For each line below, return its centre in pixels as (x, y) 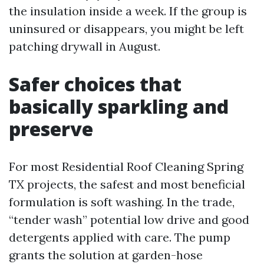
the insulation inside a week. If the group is (128, 11)
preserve (51, 129)
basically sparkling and (119, 106)
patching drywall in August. (85, 46)
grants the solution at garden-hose (106, 255)
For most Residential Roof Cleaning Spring (126, 166)
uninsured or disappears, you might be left (126, 29)
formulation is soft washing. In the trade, (122, 202)
